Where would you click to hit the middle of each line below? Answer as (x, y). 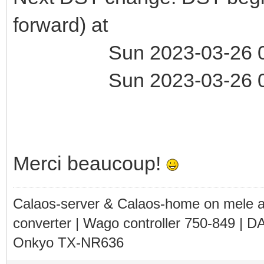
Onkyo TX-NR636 (68, 242)
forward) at (60, 24)
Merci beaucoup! (90, 163)
